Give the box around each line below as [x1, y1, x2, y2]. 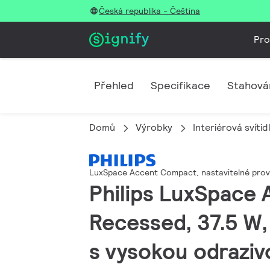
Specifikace [151, 78, 210, 92]
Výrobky [136, 121, 172, 134]
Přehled [94, 78, 134, 92]
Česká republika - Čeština [99, 5, 200, 16]
